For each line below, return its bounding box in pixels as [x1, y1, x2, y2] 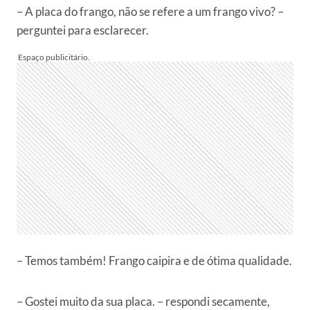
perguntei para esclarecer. [17, 23, 149, 38]
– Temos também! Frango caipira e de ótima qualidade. [17, 253, 292, 268]
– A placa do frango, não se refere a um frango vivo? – [17, 4, 284, 19]
